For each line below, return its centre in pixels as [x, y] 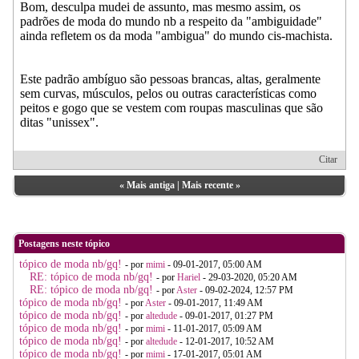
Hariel [189, 277]
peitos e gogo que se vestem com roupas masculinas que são [171, 107]
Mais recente [207, 185]
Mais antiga [150, 185]
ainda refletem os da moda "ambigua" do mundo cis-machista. [176, 35]
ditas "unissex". [59, 122]
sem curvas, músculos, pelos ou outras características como [168, 93]
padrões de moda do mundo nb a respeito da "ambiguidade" [171, 21]
